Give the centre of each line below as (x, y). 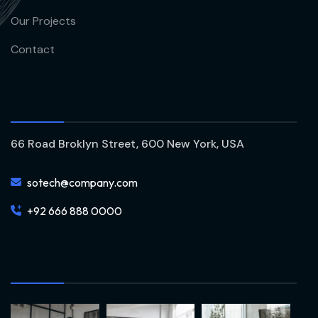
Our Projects (43, 21)
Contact (33, 49)
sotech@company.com (82, 182)
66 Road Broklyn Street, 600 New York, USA (127, 143)
